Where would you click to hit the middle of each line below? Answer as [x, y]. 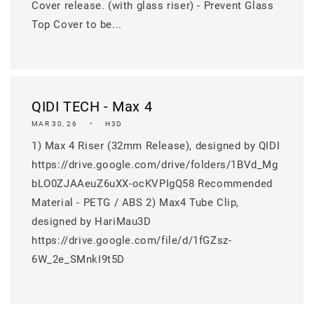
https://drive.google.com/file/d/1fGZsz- [132, 240]
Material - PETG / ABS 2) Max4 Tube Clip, [136, 203]
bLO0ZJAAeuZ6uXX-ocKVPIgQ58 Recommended [152, 184]
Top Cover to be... [77, 25]
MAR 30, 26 [54, 124]
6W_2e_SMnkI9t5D [78, 259]
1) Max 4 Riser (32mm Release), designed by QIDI [156, 146]
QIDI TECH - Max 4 [92, 107]
